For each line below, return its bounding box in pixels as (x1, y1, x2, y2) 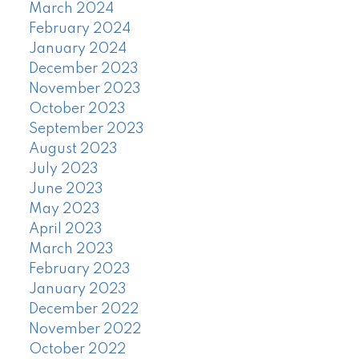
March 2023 (28, 242, 114, 257)
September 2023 (28, 122, 144, 137)
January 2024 (28, 42, 127, 57)
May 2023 (28, 202, 100, 217)
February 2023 (28, 262, 131, 277)
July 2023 (28, 162, 99, 177)
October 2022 (28, 342, 126, 357)
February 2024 (28, 22, 131, 37)
